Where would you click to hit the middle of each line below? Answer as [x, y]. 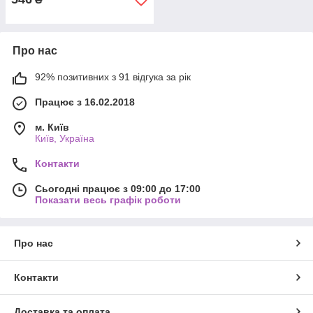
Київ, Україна [65, 138]
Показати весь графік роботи [108, 200]
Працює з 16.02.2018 [85, 102]
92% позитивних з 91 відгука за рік [113, 77]
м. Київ [52, 127]
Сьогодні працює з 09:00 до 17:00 [118, 189]
